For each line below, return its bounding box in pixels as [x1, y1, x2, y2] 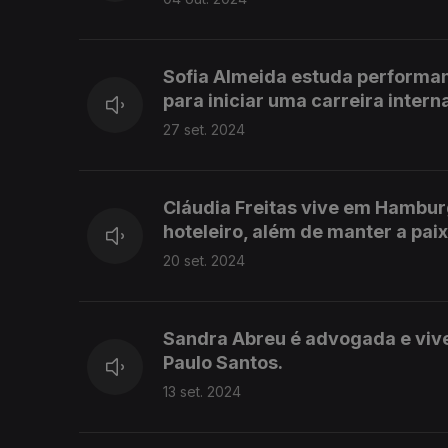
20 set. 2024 [163, 252, 245, 270]
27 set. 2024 [163, 121, 245, 139]
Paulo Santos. [163, 352, 283, 374]
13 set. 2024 [163, 383, 241, 401]
